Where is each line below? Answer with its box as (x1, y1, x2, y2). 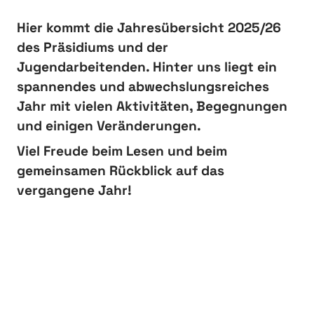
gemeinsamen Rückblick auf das (17, 162, 224, 180)
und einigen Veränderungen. (17, 117, 201, 135)
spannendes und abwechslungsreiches (17, 78, 269, 96)
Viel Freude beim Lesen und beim (17, 142, 227, 161)
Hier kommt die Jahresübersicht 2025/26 (17, 19, 281, 37)
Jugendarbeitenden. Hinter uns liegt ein (17, 58, 277, 76)
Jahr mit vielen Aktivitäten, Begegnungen (17, 97, 287, 116)
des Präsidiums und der (17, 39, 168, 57)
